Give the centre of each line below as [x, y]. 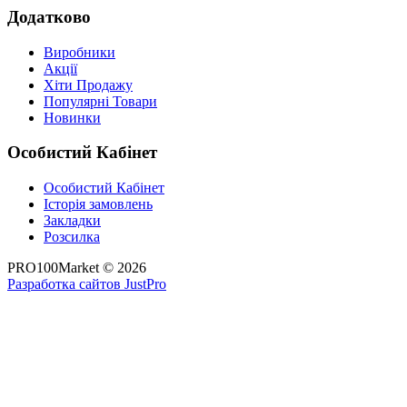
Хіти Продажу [88, 84]
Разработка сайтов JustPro [87, 284]
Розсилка [72, 237]
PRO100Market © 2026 [77, 268]
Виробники [79, 52]
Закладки [72, 221]
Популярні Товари [100, 101]
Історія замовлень [98, 204]
